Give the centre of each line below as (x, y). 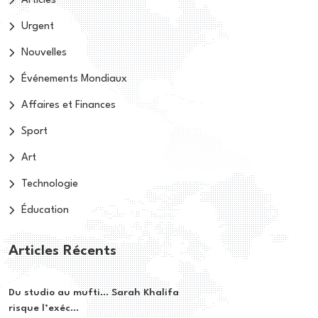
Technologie (50, 184)
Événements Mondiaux (74, 79)
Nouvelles (44, 53)
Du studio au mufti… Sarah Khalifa (94, 293)
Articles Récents (62, 251)
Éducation (45, 210)
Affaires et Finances (68, 105)
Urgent (38, 26)
